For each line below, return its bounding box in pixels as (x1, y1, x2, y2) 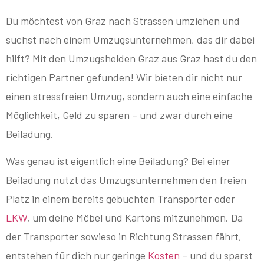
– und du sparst (180, 249, 253, 262)
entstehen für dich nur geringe (6, 249, 148, 262)
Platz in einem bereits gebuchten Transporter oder (6, 192, 235, 206)
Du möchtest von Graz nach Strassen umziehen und (6, 14, 240, 27)
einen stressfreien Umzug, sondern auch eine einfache (6, 89, 252, 103)
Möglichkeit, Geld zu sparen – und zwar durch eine (6, 108, 233, 121)
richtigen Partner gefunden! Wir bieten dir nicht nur (6, 70, 242, 84)
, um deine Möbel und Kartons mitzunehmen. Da (27, 211, 243, 225)
